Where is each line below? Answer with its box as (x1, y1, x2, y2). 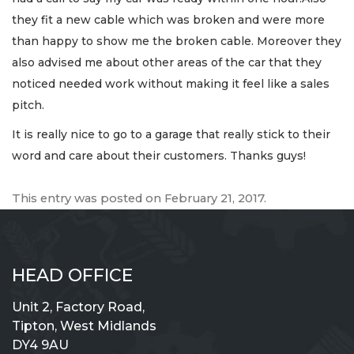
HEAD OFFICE (12, 265, 133, 287)
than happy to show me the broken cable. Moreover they (12, 33, 341, 48)
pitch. (12, 97, 44, 112)
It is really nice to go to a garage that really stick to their (12, 126, 330, 141)
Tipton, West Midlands (12, 318, 156, 334)
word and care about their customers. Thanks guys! (12, 148, 306, 163)
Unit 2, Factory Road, (12, 299, 145, 315)
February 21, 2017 (164, 191, 264, 206)
